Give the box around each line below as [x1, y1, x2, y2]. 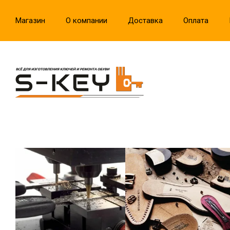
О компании [66, 16, 107, 25]
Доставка [128, 16, 163, 25]
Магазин [15, 16, 45, 25]
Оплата [183, 16, 208, 25]
